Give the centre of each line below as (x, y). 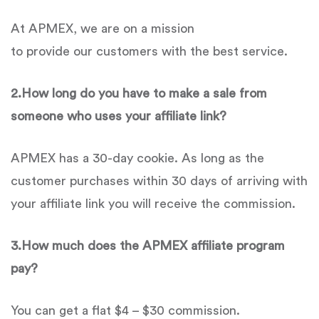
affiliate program (238, 246)
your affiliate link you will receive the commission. (153, 204)
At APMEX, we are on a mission (103, 28)
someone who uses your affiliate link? (119, 116)
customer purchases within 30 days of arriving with (159, 181)
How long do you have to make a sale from (144, 93)
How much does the (82, 246)
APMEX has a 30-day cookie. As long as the (137, 158)
